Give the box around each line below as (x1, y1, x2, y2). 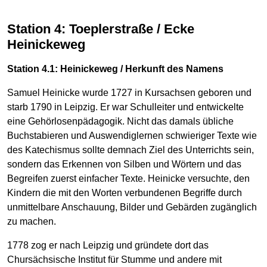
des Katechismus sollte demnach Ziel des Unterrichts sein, (7, 145, 254, 156)
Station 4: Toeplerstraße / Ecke (7, 21, 16, 36)
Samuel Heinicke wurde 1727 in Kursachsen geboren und (7, 88, 252, 98)
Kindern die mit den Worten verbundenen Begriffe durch (7, 188, 242, 198)
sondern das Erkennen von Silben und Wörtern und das (7, 159, 241, 170)
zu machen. (7, 216, 56, 227)
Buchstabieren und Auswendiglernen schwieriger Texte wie (7, 131, 257, 141)
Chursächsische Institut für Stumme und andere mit (7, 254, 222, 265)
